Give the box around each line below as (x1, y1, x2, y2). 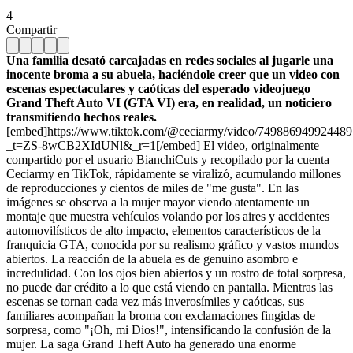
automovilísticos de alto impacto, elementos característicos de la (6, 223, 321, 237)
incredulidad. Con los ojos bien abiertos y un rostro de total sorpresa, (6, 266, 346, 280)
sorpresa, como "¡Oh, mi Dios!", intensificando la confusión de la (6, 322, 331, 336)
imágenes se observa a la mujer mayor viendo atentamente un (6, 195, 310, 209)
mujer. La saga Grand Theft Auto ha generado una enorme (6, 336, 296, 351)
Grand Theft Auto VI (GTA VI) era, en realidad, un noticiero (6, 95, 332, 110)
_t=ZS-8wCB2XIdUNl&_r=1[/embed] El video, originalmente (6, 138, 319, 152)
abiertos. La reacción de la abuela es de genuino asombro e (6, 251, 298, 266)
